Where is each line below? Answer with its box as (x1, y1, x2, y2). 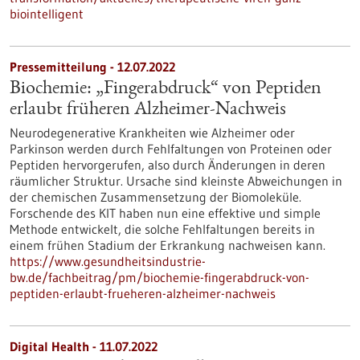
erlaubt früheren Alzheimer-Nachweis (10, 100, 286, 120)
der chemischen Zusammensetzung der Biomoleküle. (10, 189, 301, 205)
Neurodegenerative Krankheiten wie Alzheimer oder (10, 125, 295, 141)
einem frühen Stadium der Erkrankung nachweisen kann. (10, 237, 325, 253)
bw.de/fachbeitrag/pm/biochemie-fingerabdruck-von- (10, 269, 309, 285)
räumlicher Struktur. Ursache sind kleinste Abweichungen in (10, 173, 342, 189)
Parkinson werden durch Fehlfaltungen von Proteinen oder (10, 141, 332, 157)
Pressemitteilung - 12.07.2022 (10, 59, 175, 75)
